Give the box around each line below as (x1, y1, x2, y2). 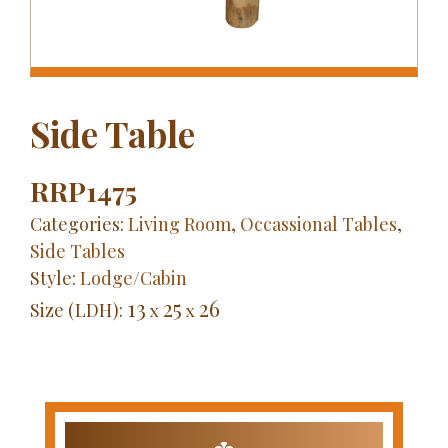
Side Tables (30, 238, 125, 263)
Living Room (128, 211, 231, 236)
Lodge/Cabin (80, 265, 187, 290)
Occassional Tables (240, 211, 397, 236)
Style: (30, 265, 80, 290)
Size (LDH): (30, 297, 127, 322)
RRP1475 (30, 172, 137, 209)
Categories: (30, 211, 128, 236)
